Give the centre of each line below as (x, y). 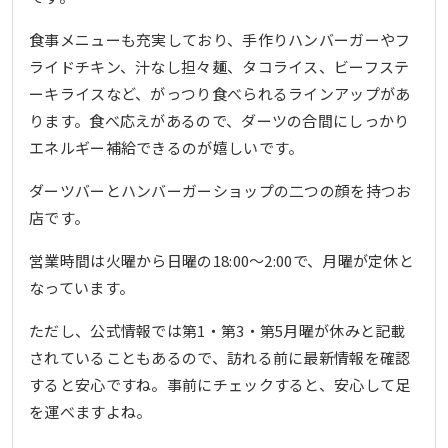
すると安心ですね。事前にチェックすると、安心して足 (220, 384)
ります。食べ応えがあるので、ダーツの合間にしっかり (219, 120)
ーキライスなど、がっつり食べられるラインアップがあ (220, 93)
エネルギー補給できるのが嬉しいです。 (166, 147)
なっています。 (82, 287)
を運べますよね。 (90, 411)
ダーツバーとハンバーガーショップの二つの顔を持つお (220, 190)
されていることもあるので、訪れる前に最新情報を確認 (220, 357)
